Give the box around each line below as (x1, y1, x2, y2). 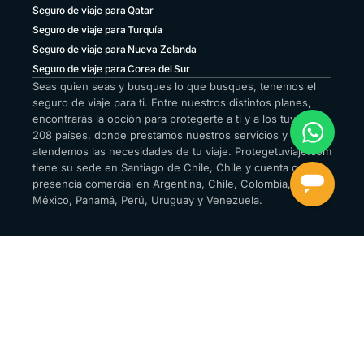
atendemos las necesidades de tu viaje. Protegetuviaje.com (32, 145, 331, 158)
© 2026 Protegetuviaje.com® (32, 235, 167, 248)
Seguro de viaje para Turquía (32, 24, 162, 37)
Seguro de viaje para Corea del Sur (32, 63, 190, 76)
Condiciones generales (132, 249, 236, 262)
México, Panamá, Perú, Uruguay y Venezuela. (32, 193, 262, 207)
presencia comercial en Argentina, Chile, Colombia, (32, 177, 291, 191)
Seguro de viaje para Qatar (32, 4, 154, 17)
